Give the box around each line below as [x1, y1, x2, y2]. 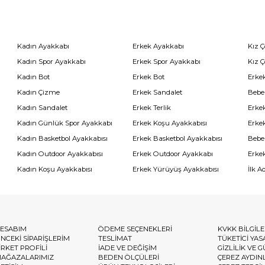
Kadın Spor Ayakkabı [17, 57, 86, 66]
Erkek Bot [132, 72, 164, 81]
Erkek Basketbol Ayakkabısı [132, 134, 222, 143]
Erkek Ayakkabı [132, 41, 184, 50]
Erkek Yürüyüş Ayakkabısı [132, 164, 219, 173]
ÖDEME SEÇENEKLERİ [98, 224, 173, 233]
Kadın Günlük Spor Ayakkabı [17, 118, 113, 127]
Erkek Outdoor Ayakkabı [132, 149, 213, 158]
